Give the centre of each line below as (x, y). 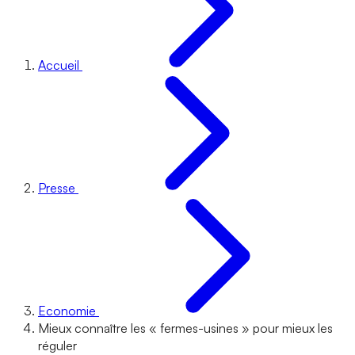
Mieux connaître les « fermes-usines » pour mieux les (185, 328)
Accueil (59, 65)
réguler (57, 345)
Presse (57, 188)
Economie (67, 311)
